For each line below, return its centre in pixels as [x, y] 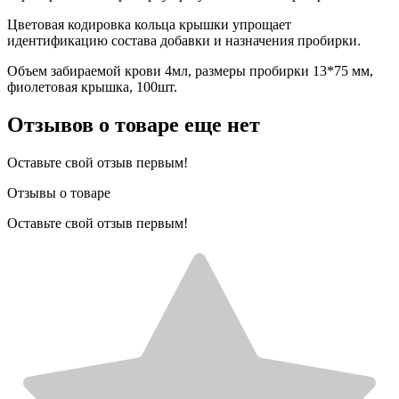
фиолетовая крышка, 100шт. [92, 86]
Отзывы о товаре [59, 192]
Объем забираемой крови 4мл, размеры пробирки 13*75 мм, [190, 70]
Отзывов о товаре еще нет [134, 124]
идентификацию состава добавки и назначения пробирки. [184, 40]
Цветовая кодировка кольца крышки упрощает [149, 24]
